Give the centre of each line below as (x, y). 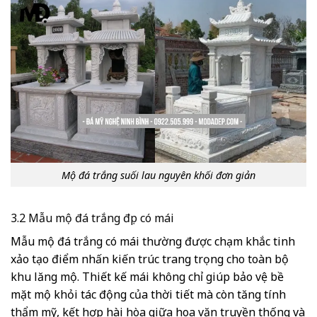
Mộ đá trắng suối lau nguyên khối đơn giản (158, 175)
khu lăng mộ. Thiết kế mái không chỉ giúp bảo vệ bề (147, 277)
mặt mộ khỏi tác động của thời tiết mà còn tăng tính (148, 295)
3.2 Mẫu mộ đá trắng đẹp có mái (92, 218)
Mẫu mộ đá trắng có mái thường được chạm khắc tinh (153, 242)
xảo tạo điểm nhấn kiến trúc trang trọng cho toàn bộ (150, 259)
